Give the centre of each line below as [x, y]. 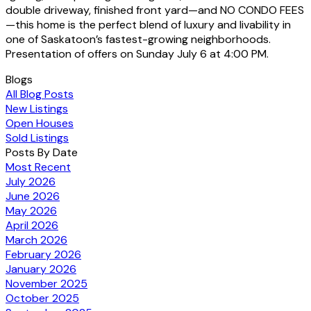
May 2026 [31, 210]
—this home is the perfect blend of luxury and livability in [148, 24]
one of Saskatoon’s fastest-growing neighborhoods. [138, 39]
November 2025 [47, 283]
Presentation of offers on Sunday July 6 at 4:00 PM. [137, 53]
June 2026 [33, 196]
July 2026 [31, 181]
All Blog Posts [40, 94]
